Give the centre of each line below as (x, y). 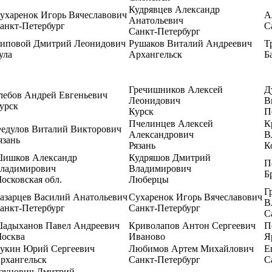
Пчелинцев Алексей (171, 124)
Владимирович (160, 168)
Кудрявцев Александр (174, 9)
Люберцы (149, 179)
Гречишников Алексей (176, 90)
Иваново (147, 236)
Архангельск (155, 54)
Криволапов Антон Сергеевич (192, 226)
